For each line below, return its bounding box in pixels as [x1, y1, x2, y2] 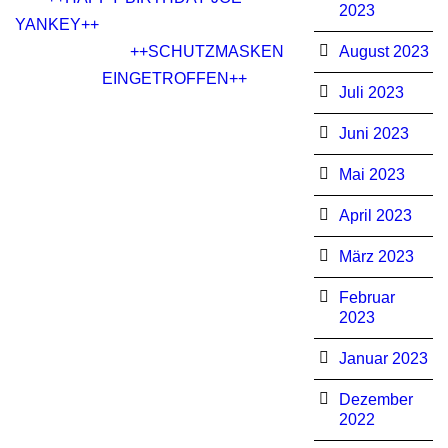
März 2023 [338, 248, 414, 265]
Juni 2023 [338, 125, 409, 142]
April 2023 [338, 207, 412, 224]
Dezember [338, 391, 413, 408]
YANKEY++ [15, 15, 99, 33]
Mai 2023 [338, 166, 405, 183]
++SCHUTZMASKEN [129, 42, 284, 60]
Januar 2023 [338, 350, 428, 367]
